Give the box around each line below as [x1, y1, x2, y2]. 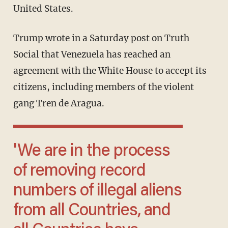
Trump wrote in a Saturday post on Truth [13, 33, 19, 44]
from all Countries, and [13, 203, 170, 220]
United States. [13, 3, 73, 15]
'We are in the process [13, 143, 32, 161]
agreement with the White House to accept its [13, 65, 207, 77]
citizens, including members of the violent [13, 81, 194, 93]
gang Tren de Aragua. [13, 98, 104, 109]
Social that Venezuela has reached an [13, 49, 170, 61]
